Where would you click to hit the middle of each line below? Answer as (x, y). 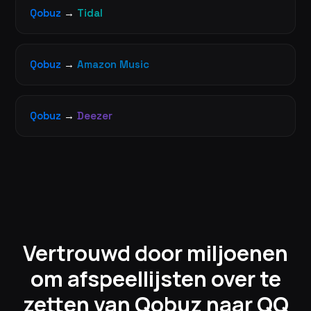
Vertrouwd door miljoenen (155, 252)
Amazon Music (113, 64)
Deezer (95, 115)
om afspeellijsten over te (155, 278)
